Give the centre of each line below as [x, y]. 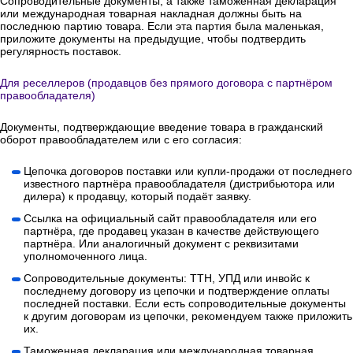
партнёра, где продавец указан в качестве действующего [171, 231]
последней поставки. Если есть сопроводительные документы [185, 304]
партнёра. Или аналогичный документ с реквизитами [161, 244]
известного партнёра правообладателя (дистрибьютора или [179, 184]
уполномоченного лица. [85, 256]
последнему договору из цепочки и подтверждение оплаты [176, 291]
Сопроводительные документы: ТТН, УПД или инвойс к [167, 279]
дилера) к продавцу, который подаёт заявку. [137, 197]
